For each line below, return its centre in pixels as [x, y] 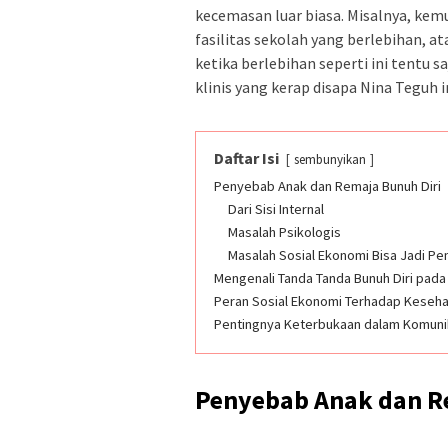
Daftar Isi [246, 158]
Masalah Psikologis [284, 232]
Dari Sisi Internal [276, 209]
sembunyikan [330, 159]
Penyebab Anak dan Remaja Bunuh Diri [327, 186]
